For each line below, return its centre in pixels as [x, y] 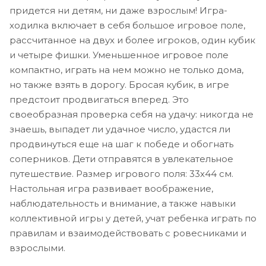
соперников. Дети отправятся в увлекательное [121, 159]
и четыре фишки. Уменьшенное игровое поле [119, 55]
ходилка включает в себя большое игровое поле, [127, 25]
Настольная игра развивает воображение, [111, 188]
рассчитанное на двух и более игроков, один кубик [132, 40]
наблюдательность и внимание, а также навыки [123, 203]
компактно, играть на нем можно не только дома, [126, 69]
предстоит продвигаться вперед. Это [99, 99]
